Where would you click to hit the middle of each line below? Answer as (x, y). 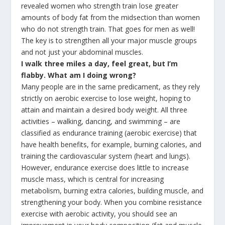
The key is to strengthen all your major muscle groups (109, 41)
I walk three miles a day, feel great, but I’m (100, 64)
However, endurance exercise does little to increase (105, 168)
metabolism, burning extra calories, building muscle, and (113, 191)
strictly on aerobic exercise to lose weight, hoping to (106, 98)
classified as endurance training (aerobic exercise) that (109, 133)
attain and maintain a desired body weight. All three (104, 110)
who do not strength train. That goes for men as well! (108, 29)
